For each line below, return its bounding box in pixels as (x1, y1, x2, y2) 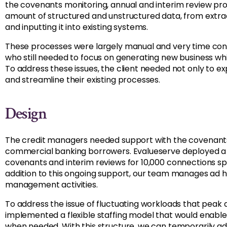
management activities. (5, 179, 98, 191)
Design (5, 103, 46, 124)
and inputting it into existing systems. (5, 21, 148, 33)
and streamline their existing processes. (5, 74, 161, 86)
